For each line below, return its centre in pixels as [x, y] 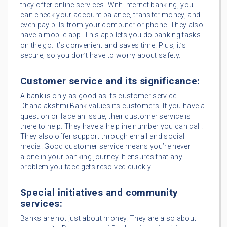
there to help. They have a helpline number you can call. [112, 126]
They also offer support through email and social [103, 137]
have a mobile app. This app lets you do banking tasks [111, 35]
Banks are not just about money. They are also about [108, 219]
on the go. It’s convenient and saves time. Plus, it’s [103, 45]
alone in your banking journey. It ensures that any [101, 157]
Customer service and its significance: [112, 81]
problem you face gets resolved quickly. [86, 167]
